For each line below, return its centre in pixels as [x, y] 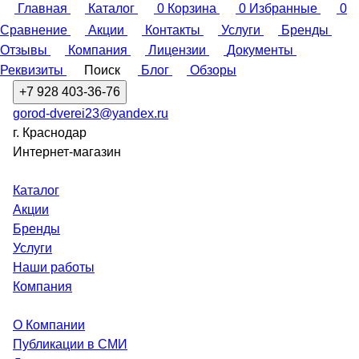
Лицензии [177, 50]
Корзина [192, 8]
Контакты [173, 30]
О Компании [49, 325]
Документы [260, 50]
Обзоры [213, 70]
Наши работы [54, 267]
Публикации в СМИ [70, 344]
